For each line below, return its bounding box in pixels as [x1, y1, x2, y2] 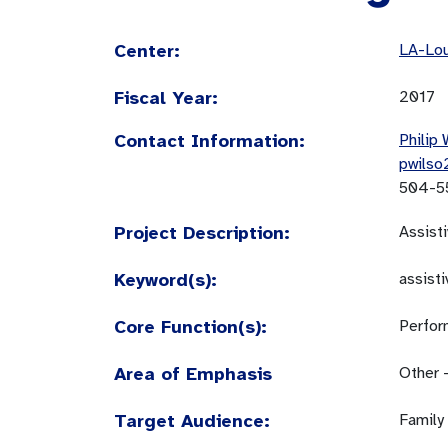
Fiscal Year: [114, 87, 218, 109]
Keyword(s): [114, 269, 217, 291]
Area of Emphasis [114, 363, 272, 385]
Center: [114, 40, 180, 62]
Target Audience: [114, 410, 270, 432]
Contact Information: [114, 130, 305, 152]
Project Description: [114, 222, 290, 244]
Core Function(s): [114, 316, 267, 338]
